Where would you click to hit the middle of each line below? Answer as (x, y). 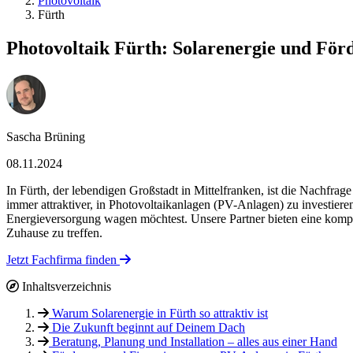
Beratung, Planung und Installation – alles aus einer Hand (193, 341)
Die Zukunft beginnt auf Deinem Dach (147, 327)
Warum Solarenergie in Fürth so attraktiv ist (158, 313)
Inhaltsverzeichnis (65, 286)
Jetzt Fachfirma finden (63, 259)
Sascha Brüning (46, 136)
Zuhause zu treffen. (54, 232)
